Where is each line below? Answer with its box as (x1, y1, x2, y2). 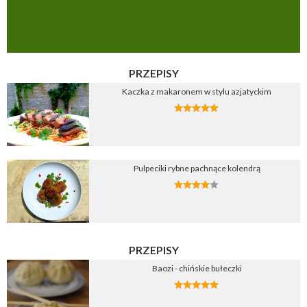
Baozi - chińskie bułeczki (151, 263, 242, 274)
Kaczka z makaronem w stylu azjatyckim (122, 86, 271, 97)
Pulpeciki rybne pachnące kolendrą (133, 163, 260, 174)
